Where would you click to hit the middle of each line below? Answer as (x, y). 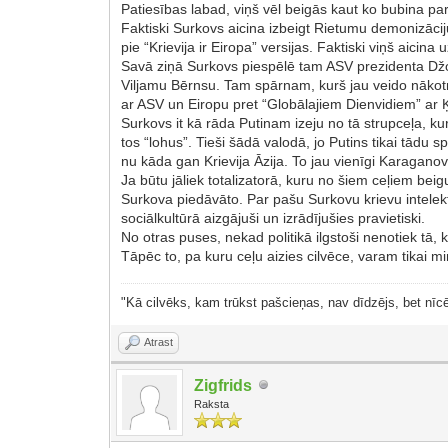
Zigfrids (223, 385)
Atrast (159, 341)
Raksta (212, 403)
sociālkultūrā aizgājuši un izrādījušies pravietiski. (273, 217)
